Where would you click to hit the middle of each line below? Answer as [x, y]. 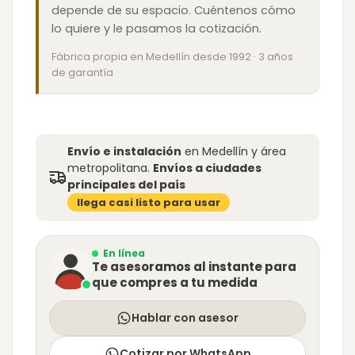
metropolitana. [110, 168]
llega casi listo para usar [149, 202]
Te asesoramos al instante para [194, 266]
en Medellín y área [234, 151]
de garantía [82, 72]
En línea [124, 253]
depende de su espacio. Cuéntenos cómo [174, 10]
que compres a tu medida [175, 282]
